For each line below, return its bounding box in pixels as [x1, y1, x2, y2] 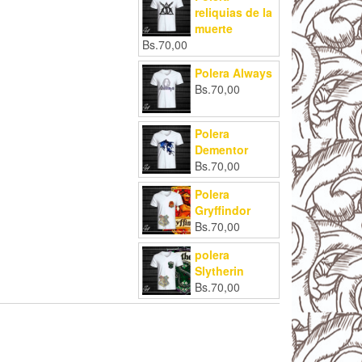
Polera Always [195, 64, 272, 81]
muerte [195, 19, 233, 36]
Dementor [195, 141, 248, 158]
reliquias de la [195, 3, 272, 20]
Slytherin [195, 262, 244, 279]
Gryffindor [195, 201, 250, 218]
